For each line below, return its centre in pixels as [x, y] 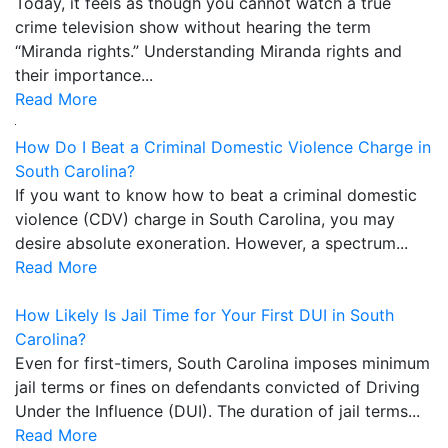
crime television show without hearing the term [193, 26]
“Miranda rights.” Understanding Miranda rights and [208, 50]
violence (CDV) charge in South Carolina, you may [205, 218]
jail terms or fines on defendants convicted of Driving [217, 386]
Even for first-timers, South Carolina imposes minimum [222, 362]
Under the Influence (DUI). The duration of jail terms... [217, 410]
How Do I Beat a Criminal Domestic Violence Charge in [223, 146]
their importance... [84, 74]
